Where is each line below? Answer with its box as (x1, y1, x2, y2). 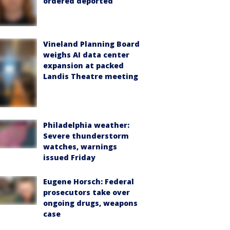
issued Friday (43, 152, 95, 162)
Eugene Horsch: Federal (43, 176, 134, 186)
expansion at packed (43, 61, 124, 71)
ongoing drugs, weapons (43, 198, 138, 208)
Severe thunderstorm (43, 130, 129, 141)
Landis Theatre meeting (43, 71, 138, 82)
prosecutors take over (43, 187, 130, 197)
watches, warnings (43, 141, 117, 151)
